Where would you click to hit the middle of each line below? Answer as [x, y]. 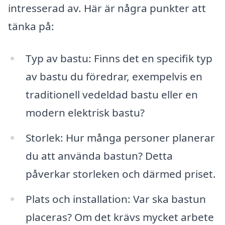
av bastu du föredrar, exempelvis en [114, 76]
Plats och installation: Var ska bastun [116, 199]
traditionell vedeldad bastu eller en [111, 94]
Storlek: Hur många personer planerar [120, 137]
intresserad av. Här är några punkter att [107, 8]
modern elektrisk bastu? [85, 112]
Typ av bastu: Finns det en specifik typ [119, 58]
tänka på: [31, 26]
